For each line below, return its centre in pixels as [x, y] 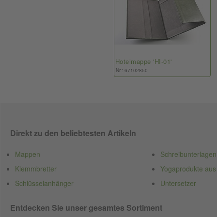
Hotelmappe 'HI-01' [143, 61]
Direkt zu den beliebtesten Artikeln [73, 133]
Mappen [28, 154]
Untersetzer [178, 183]
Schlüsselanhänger [44, 183]
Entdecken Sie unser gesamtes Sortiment [86, 208]
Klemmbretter [36, 169]
